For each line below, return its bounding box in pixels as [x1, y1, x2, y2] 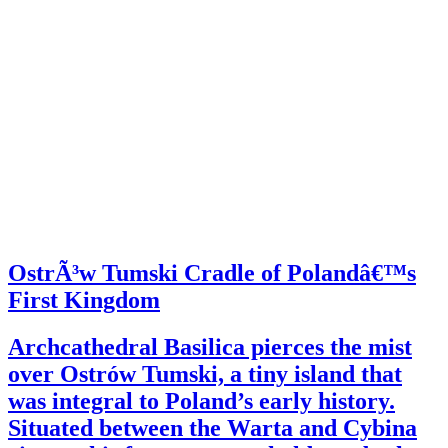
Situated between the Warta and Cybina [8, 415, 417, 442]
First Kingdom [8, 287, 160, 314]
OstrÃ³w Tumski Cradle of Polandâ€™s [8, 260, 416, 287]
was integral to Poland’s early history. [8, 388, 395, 415]
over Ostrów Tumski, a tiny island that [8, 361, 402, 388]
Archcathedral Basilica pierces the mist [8, 334, 412, 361]
